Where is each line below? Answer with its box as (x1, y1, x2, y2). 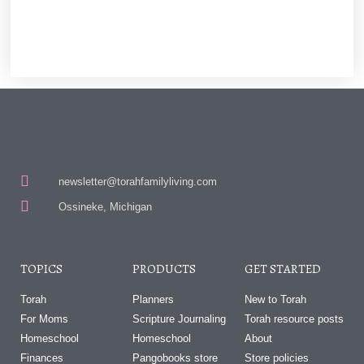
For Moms (20, 312, 68, 325)
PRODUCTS (132, 260, 196, 277)
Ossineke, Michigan (58, 200, 152, 213)
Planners (132, 292, 174, 305)
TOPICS (20, 260, 63, 277)
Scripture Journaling (132, 312, 226, 325)
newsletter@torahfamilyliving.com (58, 175, 217, 188)
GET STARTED (244, 260, 321, 277)
